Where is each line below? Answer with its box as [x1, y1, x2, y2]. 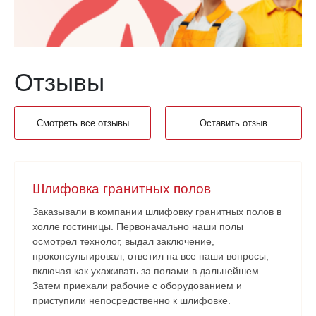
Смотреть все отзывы [36, 117, 129, 128]
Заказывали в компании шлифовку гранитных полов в [32, 205, 281, 217]
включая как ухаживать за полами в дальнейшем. [32, 265, 262, 276]
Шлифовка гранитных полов [32, 181, 211, 196]
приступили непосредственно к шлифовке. [32, 294, 231, 306]
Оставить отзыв [200, 117, 267, 128]
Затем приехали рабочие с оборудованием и [32, 279, 242, 291]
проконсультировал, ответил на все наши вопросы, [32, 250, 269, 262]
